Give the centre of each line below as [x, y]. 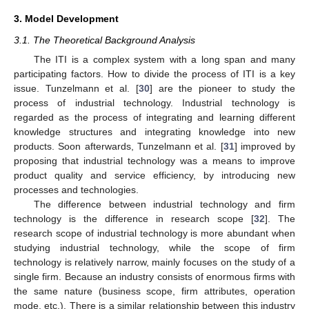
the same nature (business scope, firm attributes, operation [154, 291]
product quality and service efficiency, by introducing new [154, 176]
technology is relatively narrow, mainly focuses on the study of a [154, 262]
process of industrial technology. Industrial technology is [154, 103]
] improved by [265, 147]
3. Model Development [66, 19]
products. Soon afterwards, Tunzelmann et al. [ [119, 147]
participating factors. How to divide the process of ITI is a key [154, 74]
